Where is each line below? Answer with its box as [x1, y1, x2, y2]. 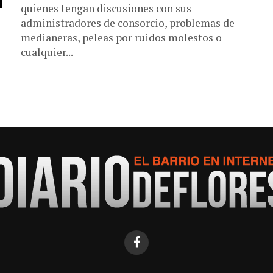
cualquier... [21, 45, 73, 59]
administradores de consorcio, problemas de [21, 16, 235, 30]
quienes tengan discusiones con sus [21, 1, 191, 15]
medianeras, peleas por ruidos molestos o [21, 30, 222, 44]
